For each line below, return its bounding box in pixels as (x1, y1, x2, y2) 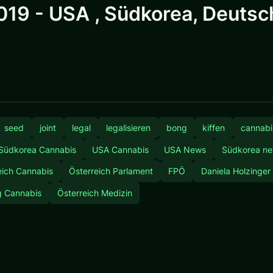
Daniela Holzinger (200, 166, 271, 177)
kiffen (202, 122, 225, 133)
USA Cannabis (91, 144, 149, 155)
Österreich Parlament (68, 166, 153, 177)
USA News (164, 144, 207, 155)
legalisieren (106, 122, 151, 133)
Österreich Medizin (57, 188, 132, 199)
